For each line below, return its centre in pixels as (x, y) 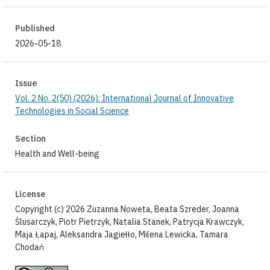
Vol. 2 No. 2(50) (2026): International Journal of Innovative (124, 99)
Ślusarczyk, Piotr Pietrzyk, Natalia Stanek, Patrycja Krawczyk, (129, 221)
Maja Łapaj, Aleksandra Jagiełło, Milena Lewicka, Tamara (121, 234)
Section (30, 139)
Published (35, 29)
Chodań (29, 247)
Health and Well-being (57, 154)
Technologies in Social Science (72, 111)
